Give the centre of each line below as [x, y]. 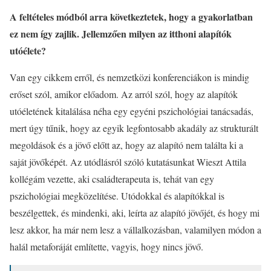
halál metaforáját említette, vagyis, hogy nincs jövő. [106, 246]
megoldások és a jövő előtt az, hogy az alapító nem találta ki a [126, 145]
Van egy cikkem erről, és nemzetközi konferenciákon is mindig [129, 77]
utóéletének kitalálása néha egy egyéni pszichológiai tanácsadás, [132, 111]
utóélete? [28, 50]
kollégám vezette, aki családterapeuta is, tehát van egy [112, 178]
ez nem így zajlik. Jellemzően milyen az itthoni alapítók [121, 33]
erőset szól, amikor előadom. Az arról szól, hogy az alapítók [124, 94]
